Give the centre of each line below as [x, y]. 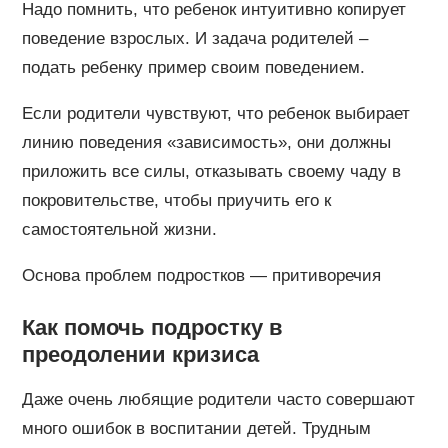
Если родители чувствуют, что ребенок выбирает [215, 113]
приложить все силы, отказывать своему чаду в [211, 171]
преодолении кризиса [140, 354]
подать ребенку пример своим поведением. [193, 67]
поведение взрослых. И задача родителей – [194, 38]
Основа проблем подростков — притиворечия [201, 275]
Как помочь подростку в [152, 327]
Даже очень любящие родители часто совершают [218, 399]
